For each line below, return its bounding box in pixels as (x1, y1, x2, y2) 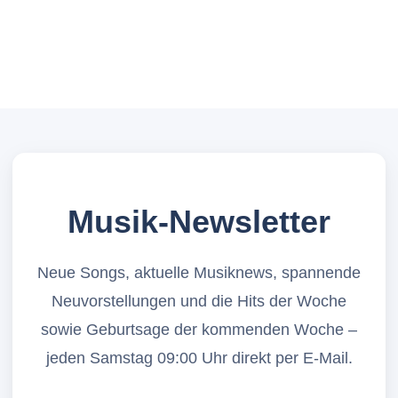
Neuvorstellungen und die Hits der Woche (52, 291, 346, 310)
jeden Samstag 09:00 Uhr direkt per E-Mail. (45, 348, 353, 367)
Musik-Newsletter (68, 203, 330, 240)
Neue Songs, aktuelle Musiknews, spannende (37, 263, 361, 282)
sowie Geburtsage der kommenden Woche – (41, 320, 357, 338)
